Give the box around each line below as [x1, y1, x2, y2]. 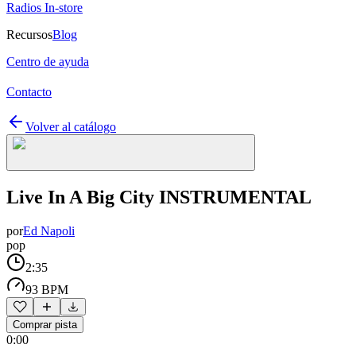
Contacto [6, 85, 52, 99]
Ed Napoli [23, 223, 75, 238]
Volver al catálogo [25, 120, 116, 133]
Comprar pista [13, 318, 77, 331]
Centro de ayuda [6, 55, 89, 68]
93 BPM [25, 282, 68, 296]
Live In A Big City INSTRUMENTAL [6, 186, 311, 207]
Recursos [6, 28, 52, 41]
